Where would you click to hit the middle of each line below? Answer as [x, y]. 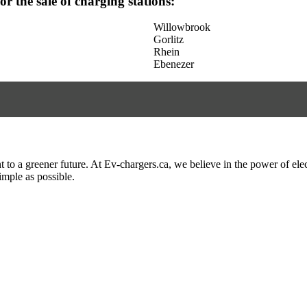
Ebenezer [174, 64]
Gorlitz [169, 40]
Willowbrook [182, 27]
